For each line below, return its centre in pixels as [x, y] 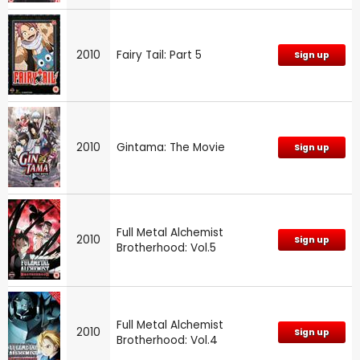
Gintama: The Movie [171, 148]
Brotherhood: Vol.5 [166, 248]
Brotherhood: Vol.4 [167, 341]
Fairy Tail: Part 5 [159, 55]
